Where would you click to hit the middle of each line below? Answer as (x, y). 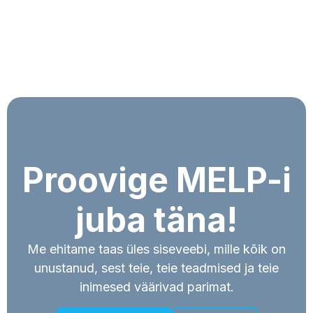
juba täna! (156, 220)
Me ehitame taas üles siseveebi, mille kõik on (156, 249)
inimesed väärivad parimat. (156, 287)
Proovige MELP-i (156, 180)
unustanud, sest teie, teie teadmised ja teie (156, 268)
